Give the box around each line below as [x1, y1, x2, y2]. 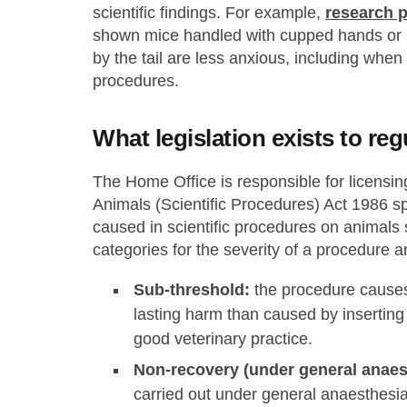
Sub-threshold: [134, 281, 250, 299]
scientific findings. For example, [93, 4, 325, 22]
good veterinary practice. [134, 330, 313, 348]
